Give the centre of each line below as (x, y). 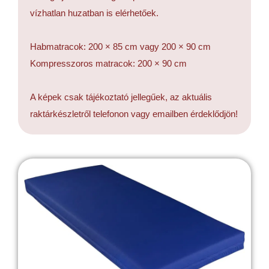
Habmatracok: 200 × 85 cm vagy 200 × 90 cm (120, 47)
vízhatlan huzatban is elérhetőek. (94, 13)
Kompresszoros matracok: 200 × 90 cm (108, 63)
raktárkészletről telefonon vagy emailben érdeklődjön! (134, 114)
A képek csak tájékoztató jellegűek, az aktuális (121, 97)
